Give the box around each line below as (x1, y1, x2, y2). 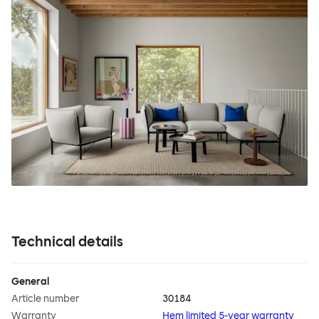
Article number (11, 293, 79, 305)
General (11, 276, 49, 288)
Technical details (11, 233, 123, 251)
